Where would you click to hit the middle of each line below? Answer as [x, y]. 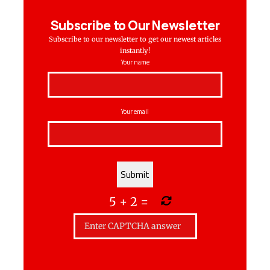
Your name [135, 62]
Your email [135, 111]
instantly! [135, 50]
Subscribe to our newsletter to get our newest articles [135, 39]
